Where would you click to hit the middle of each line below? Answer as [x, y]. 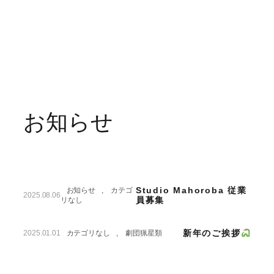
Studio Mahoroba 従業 [191, 191]
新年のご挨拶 [212, 233]
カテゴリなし [88, 233]
